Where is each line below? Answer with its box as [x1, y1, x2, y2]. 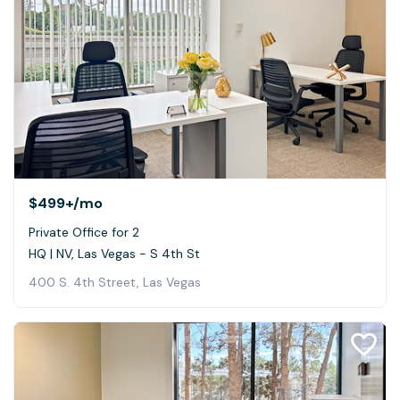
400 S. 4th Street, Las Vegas [29, 273, 201, 290]
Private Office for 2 [29, 223, 139, 240]
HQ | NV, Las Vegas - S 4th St [29, 245, 200, 262]
